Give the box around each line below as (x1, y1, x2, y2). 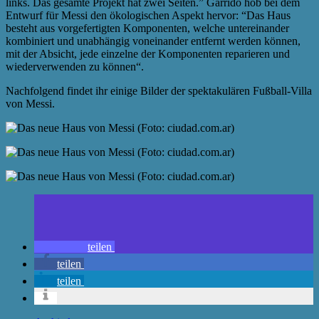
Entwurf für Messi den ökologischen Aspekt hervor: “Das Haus (6, 9, 291, 21)
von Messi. (6, 97, 55, 110)
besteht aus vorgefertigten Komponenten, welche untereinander (6, 21, 289, 34)
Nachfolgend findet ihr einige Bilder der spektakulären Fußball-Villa (6, 84, 312, 97)
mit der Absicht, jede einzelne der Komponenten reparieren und (6, 47, 290, 60)
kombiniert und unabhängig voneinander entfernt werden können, (6, 34, 300, 47)
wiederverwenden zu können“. (6, 60, 144, 73)
